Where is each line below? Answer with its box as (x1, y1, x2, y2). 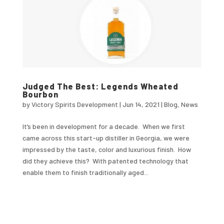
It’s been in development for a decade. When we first (22, 121, 185, 130)
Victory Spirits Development (31, 99, 118, 108)
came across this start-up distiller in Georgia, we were (22, 133, 189, 142)
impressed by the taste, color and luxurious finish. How (22, 144, 191, 153)
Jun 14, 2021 (122, 99, 159, 108)
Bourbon (22, 89, 58, 99)
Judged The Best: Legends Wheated (22, 81, 178, 91)
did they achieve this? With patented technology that (22, 156, 188, 165)
